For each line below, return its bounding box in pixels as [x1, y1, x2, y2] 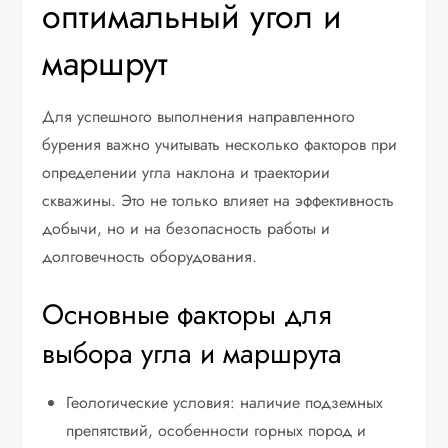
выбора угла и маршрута [42, 333, 343, 375]
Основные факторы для [42, 294, 333, 336]
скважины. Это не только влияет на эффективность [42, 189, 395, 213]
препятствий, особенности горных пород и [66, 419, 367, 443]
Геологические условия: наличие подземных [66, 391, 384, 415]
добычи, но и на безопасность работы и [42, 217, 331, 241]
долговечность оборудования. [42, 245, 258, 269]
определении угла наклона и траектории [42, 161, 331, 185]
